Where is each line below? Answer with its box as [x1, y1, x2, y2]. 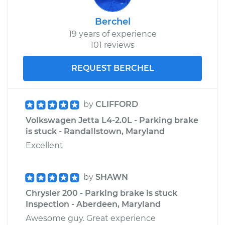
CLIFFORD [95, 99, 138, 109]
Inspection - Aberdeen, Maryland [26, 199, 161, 209]
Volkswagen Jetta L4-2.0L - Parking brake [26, 115, 198, 125]
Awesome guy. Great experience [26, 213, 156, 223]
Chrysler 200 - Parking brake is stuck [26, 188, 177, 198]
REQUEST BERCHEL [71, 63, 154, 73]
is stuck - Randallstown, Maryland [26, 126, 165, 136]
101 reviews [90, 40, 135, 50]
